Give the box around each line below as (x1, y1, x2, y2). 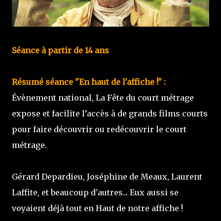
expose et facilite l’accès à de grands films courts (12, 109, 208, 118)
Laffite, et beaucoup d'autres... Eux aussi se (12, 187, 179, 197)
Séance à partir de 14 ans (12, 45, 109, 55)
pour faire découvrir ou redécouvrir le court (12, 124, 186, 134)
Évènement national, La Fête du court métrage (12, 93, 194, 103)
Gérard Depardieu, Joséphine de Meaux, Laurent (12, 172, 202, 182)
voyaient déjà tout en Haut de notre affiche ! (12, 203, 183, 213)
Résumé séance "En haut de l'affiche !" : (12, 77, 168, 87)
